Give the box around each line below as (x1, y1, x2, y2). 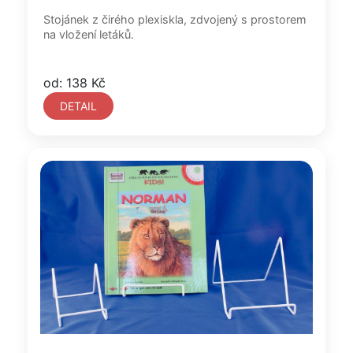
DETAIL (60, 99, 97, 113)
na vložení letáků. (43, 28, 134, 41)
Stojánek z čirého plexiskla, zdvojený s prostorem (43, 13, 307, 26)
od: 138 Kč (43, 75, 106, 91)
